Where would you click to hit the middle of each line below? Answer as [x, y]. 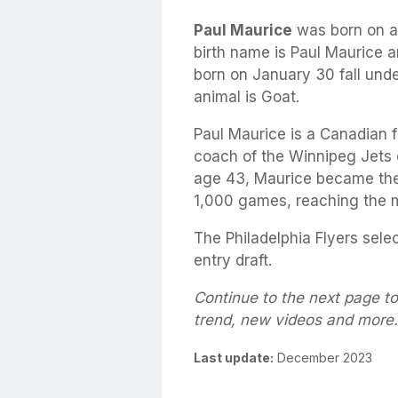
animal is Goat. [247, 96]
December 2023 [323, 357]
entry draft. [233, 260]
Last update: [234, 357]
